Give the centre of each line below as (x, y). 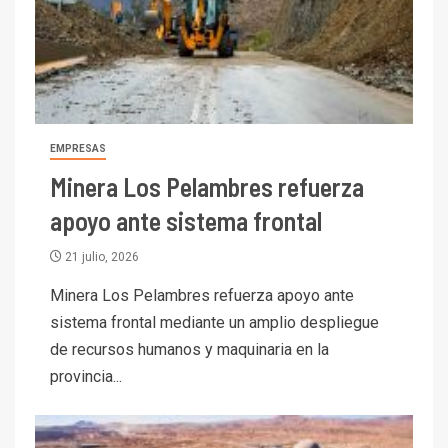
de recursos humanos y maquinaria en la (189, 349)
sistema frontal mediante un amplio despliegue (214, 322)
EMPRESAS (78, 148)
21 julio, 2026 (100, 256)
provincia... (86, 376)
